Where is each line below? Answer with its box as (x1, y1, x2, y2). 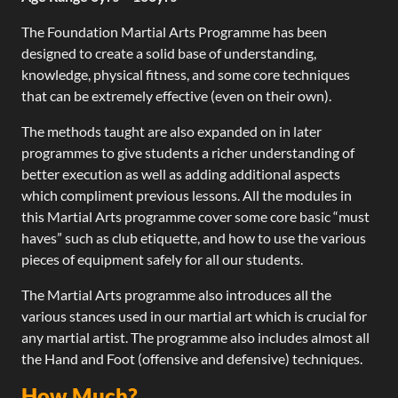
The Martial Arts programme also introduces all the (21, 286, 331, 303)
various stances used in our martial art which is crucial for (21, 307, 367, 324)
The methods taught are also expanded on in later (21, 123, 322, 139)
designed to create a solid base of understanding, (21, 44, 316, 61)
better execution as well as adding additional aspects (21, 165, 340, 182)
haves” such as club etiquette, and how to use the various (21, 229, 366, 246)
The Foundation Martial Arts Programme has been (21, 23, 327, 40)
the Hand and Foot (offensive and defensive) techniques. (21, 350, 362, 367)
